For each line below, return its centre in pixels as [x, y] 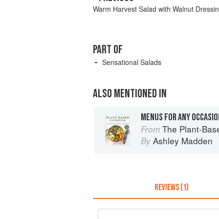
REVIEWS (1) [171, 187]
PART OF [108, 50]
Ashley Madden [183, 140]
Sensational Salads [132, 62]
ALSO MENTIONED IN [130, 94]
